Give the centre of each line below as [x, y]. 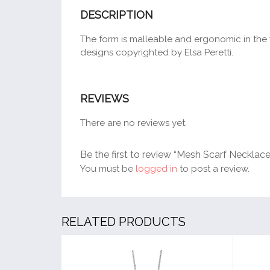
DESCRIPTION [117, 15]
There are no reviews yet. [133, 123]
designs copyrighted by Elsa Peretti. [157, 53]
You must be [108, 169]
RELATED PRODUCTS [124, 222]
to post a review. [213, 169]
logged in [156, 169]
